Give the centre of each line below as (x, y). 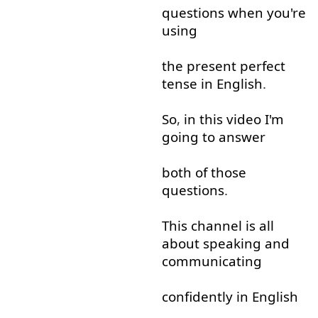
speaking (232, 243)
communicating (212, 261)
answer (242, 136)
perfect (262, 65)
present (211, 65)
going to (188, 136)
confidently (197, 296)
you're (286, 13)
